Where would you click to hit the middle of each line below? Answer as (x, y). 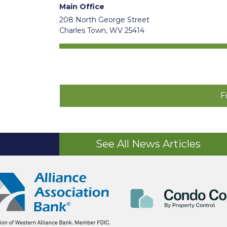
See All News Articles (148, 144)
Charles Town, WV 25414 (102, 30)
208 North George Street (104, 20)
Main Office (82, 7)
